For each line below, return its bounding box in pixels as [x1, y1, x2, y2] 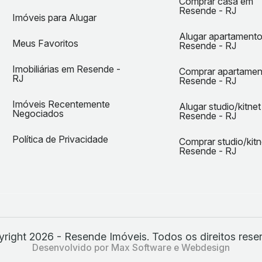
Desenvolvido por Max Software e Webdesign [32, 242, 230, 253]
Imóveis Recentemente [12, 98, 110, 110]
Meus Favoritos [12, 37, 78, 49]
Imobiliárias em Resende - [12, 63, 120, 75]
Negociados [12, 107, 64, 119]
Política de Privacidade [12, 133, 108, 145]
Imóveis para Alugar [12, 11, 96, 23]
